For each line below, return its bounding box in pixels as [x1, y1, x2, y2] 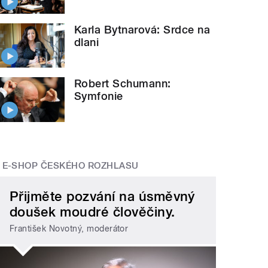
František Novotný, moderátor [10, 224, 129, 234]
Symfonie [74, 90, 123, 103]
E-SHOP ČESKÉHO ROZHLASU [2, 160, 139, 172]
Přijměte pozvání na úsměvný [10, 188, 195, 204]
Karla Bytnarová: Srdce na [74, 23, 211, 36]
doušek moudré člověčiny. [10, 203, 175, 220]
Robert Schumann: [74, 77, 171, 90]
